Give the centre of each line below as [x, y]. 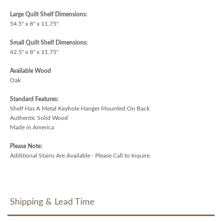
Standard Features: [34, 99]
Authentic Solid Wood [39, 118]
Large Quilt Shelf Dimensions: [49, 14]
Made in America [32, 127]
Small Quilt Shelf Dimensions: [49, 42]
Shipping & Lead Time [52, 202]
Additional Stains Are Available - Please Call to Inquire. [81, 155]
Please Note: [26, 146]
